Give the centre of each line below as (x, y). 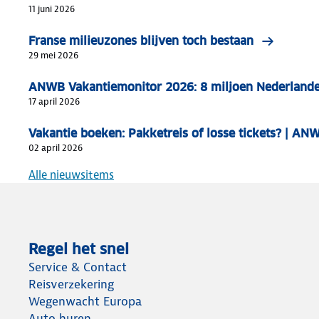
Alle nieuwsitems (71, 174)
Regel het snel (79, 249)
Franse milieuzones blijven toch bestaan (141, 41)
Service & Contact (78, 267)
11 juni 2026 (52, 9)
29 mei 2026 (53, 55)
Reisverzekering (71, 284)
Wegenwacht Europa (85, 301)
